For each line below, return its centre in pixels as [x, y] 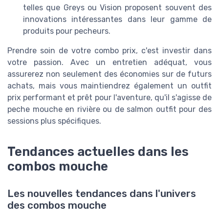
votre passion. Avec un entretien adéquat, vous [109, 62]
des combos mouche [57, 206]
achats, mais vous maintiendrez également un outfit [109, 86]
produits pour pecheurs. [67, 31]
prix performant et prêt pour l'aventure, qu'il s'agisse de [109, 97]
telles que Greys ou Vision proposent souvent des [117, 7]
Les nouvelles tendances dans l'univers [102, 194]
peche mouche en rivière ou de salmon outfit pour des [109, 109]
